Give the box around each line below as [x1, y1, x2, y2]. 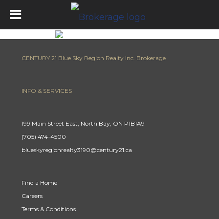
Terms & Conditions [22, 205, 76, 213]
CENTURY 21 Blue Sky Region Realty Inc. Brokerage [22, 54, 166, 62]
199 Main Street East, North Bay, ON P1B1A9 [22, 120, 145, 127]
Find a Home [22, 179, 57, 186]
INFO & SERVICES [22, 87, 72, 94]
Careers [22, 192, 43, 199]
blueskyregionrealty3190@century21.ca [22, 146, 132, 153]
